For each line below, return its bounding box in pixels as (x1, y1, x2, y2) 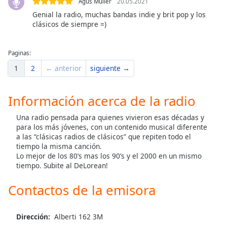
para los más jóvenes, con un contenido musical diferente (16, 122, 207, 132)
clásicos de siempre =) (32, 19, 106, 29)
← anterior (46, 63, 82, 73)
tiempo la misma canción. (16, 141, 102, 151)
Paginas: (8, 49, 31, 57)
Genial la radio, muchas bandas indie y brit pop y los (32, 9, 206, 19)
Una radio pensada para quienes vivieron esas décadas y (16, 112, 204, 122)
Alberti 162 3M (54, 211, 103, 221)
